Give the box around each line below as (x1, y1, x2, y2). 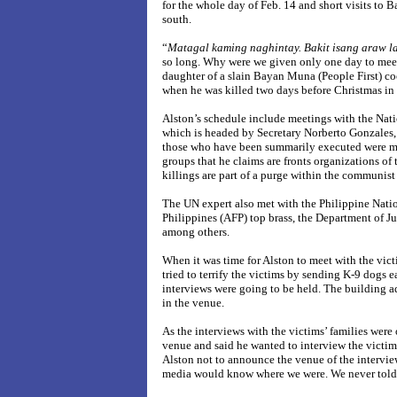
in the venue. (162, 296, 224, 309)
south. (162, 12, 191, 26)
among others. (162, 225, 230, 238)
